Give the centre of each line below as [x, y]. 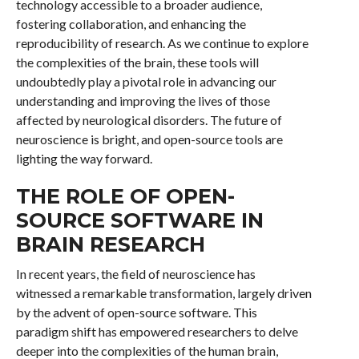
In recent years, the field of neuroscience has [135, 274]
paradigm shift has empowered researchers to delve [157, 331]
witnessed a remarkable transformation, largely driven [163, 293]
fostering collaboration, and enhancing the [131, 24]
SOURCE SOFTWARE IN [139, 220]
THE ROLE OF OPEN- [125, 196]
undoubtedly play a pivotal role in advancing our [146, 81]
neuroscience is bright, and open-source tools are [149, 139]
